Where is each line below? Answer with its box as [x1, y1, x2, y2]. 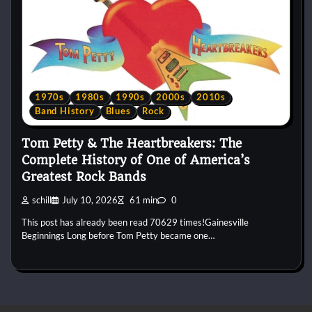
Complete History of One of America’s [22, 153, 250, 167]
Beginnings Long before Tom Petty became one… [22, 230, 214, 242]
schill [32, 195, 52, 206]
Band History [35, 105, 95, 116]
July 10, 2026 [62, 195, 118, 206]
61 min [127, 195, 157, 206]
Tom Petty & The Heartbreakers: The [22, 136, 242, 150]
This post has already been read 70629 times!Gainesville [22, 217, 249, 228]
